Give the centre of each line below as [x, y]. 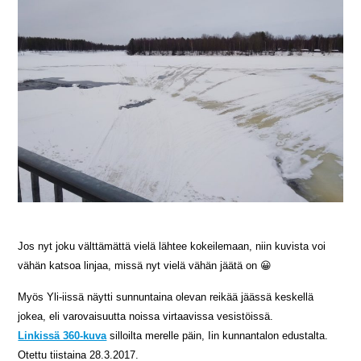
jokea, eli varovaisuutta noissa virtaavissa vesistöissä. [146, 317]
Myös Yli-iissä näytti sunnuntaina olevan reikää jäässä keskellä [166, 297]
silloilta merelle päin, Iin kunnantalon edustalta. [218, 336]
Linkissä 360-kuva [62, 336]
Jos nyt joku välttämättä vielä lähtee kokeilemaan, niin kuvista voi [172, 247]
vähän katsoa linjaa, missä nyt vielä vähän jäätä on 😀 [145, 266]
